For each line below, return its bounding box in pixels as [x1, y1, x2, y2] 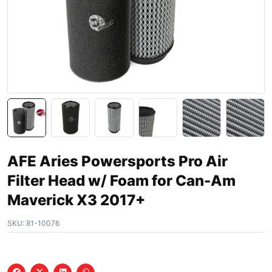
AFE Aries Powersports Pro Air [7, 152, 228, 170]
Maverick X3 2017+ [7, 191, 145, 209]
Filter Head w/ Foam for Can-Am [7, 171, 236, 189]
